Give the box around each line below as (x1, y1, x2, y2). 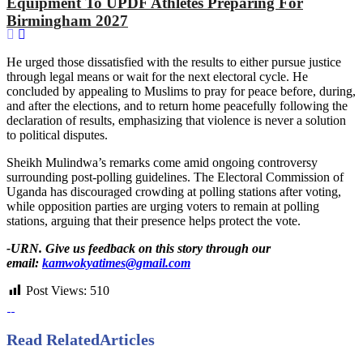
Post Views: (26, 284, 87, 298)
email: (6, 256, 42, 271)
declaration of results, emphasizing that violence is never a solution (6, 113, 346, 128)
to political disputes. (6, 128, 108, 143)
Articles (100, 331, 155, 349)
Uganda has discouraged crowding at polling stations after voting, (6, 185, 341, 199)
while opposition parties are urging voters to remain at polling (6, 199, 319, 214)
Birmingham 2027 (6, 12, 128, 30)
